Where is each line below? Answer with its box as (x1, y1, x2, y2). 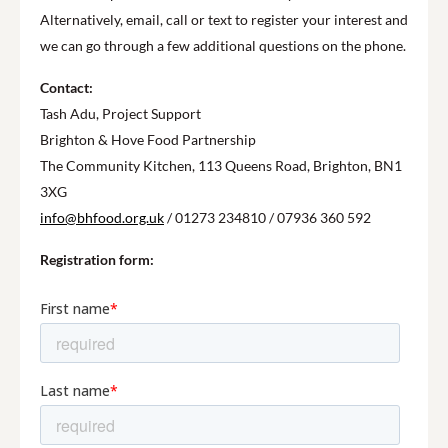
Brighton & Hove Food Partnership (40, 131, 256, 148)
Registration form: (40, 251, 154, 268)
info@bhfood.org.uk (40, 209, 164, 226)
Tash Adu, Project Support (40, 105, 201, 122)
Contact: (40, 79, 93, 96)
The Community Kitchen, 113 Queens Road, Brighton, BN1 (40, 157, 402, 174)
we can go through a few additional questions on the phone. (40, 37, 406, 54)
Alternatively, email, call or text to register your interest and (40, 11, 408, 28)
